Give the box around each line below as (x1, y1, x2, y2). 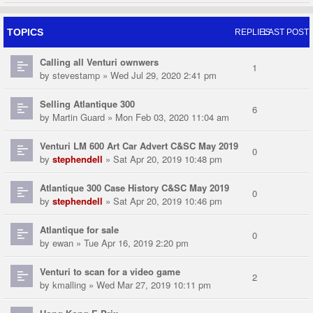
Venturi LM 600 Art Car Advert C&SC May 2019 (40, 139, 238, 153)
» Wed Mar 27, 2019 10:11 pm (86, 278, 211, 292)
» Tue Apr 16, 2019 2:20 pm (73, 236, 189, 250)
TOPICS (7, 27, 43, 38)
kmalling (52, 278, 86, 292)
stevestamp (52, 68, 100, 82)
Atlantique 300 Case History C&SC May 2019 (40, 181, 229, 195)
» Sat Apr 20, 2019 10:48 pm (103, 152, 222, 166)
